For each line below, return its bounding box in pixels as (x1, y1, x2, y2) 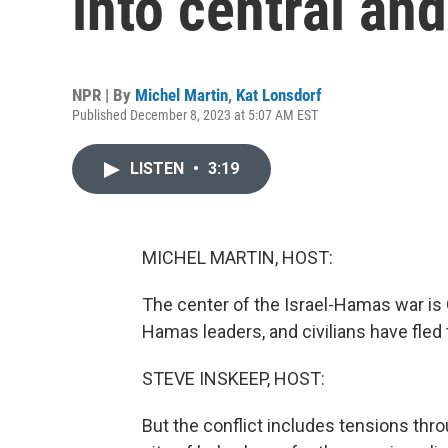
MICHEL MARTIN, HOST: (142, 247, 333, 268)
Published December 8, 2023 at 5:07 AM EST (72, 107, 318, 123)
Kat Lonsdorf (236, 85, 322, 105)
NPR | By (72, 85, 135, 105)
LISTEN (130, 159, 188, 178)
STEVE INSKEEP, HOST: (142, 368, 325, 389)
